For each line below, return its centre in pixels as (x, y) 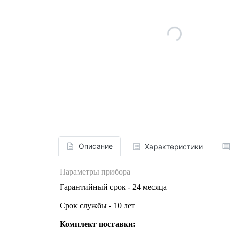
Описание (95, 146)
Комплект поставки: (98, 224)
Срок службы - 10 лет (97, 206)
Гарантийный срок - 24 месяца (113, 187)
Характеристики (174, 147)
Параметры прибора (95, 172)
